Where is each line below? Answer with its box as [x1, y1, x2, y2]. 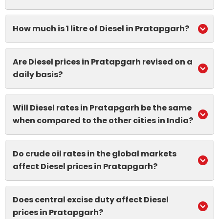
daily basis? [13, 69, 63, 80]
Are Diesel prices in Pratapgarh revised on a [13, 56, 193, 67]
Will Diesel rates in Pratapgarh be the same [13, 102, 192, 113]
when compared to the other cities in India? [13, 115, 193, 126]
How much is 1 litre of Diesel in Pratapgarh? [13, 23, 189, 34]
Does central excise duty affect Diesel [13, 194, 169, 205]
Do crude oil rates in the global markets [13, 148, 176, 159]
